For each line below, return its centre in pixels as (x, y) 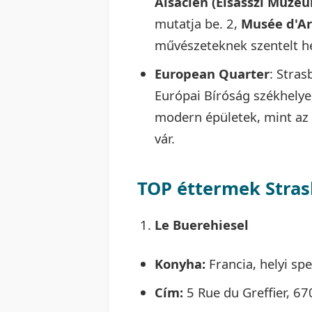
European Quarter (212, 73)
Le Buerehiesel (202, 224)
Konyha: (180, 263)
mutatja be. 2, (198, 23)
